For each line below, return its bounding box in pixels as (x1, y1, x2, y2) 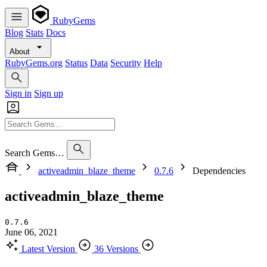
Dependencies (193, 166, 246, 176)
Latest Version (21, 243, 75, 254)
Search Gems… (5, 148, 64, 158)
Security (110, 58, 141, 68)
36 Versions (94, 243, 138, 254)
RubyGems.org (5, 58, 63, 68)
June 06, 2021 (5, 226, 58, 237)
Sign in (5, 88, 32, 98)
